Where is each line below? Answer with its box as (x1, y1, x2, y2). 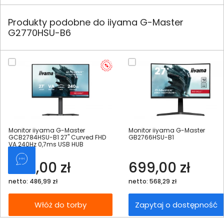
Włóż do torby (34, 199, 86, 210)
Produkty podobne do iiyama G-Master (8, 16, 183, 29)
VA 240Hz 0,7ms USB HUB (8, 140, 83, 149)
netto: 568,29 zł (128, 177, 176, 186)
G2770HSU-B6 (8, 26, 71, 39)
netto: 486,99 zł (8, 177, 57, 186)
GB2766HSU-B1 (128, 133, 174, 142)
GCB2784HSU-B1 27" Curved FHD (8, 133, 106, 142)
